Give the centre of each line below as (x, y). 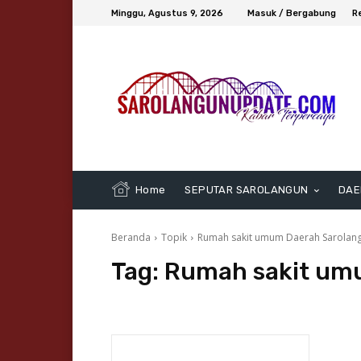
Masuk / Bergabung (292, 13)
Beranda (131, 238)
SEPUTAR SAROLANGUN (247, 190)
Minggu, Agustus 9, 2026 (167, 13)
